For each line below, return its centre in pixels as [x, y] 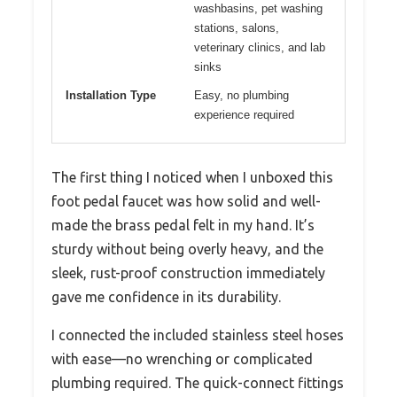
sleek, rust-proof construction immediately [188, 272]
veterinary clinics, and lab [260, 47]
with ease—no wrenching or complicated [182, 358]
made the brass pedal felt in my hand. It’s [183, 225]
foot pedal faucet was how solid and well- [186, 201]
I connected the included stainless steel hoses [198, 335]
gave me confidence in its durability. [166, 296]
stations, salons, [237, 27]
